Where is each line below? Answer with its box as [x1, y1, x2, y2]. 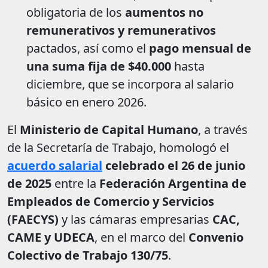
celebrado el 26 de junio [102, 157, 245, 174]
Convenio [188, 229, 243, 246]
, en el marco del [95, 229, 188, 246]
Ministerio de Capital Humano [20, 121, 198, 138]
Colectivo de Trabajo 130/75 [7, 247, 168, 264]
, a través [198, 121, 248, 138]
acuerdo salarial [7, 157, 102, 174]
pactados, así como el [26, 40, 149, 57]
